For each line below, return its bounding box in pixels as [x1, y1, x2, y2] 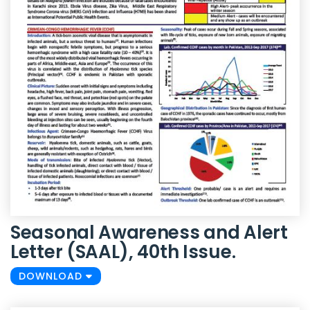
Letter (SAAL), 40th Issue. [10, 239, 236, 265]
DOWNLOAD [19, 269, 86, 284]
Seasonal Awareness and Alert [10, 220, 288, 246]
